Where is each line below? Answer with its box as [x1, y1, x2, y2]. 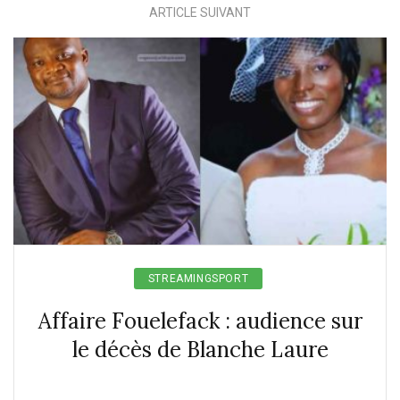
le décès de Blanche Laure [71, 336, 329, 364]
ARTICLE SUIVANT [149, 5, 251, 21]
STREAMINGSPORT [147, 272, 249, 286]
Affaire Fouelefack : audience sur [37, 307, 362, 336]
